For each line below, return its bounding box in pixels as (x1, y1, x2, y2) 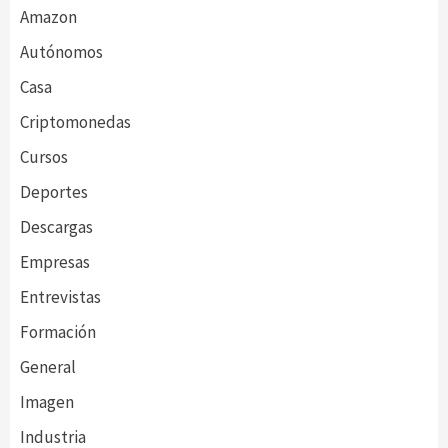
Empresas (20, 251, 90, 273)
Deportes (20, 181, 88, 203)
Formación (20, 321, 96, 343)
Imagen (20, 391, 74, 413)
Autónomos (20, 41, 103, 63)
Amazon (20, 6, 77, 28)
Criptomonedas (20, 111, 131, 133)
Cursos (20, 146, 68, 168)
